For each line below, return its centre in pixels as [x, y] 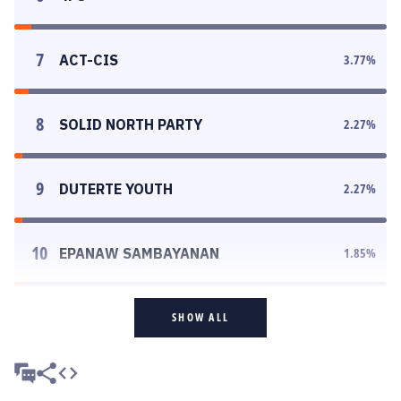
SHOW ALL [200, 317]
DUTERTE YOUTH [116, 189]
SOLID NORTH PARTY [131, 124]
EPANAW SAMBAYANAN [139, 253]
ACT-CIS [89, 60]
